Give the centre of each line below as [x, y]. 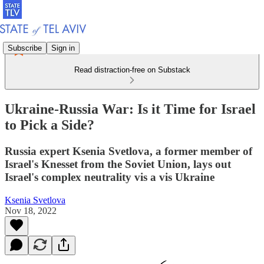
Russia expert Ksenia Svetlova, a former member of [128, 151]
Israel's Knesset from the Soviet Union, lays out [118, 164]
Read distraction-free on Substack [132, 70]
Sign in [63, 48]
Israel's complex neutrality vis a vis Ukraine [110, 177]
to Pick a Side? [49, 125]
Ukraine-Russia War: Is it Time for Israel [130, 109]
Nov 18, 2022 [31, 210]
